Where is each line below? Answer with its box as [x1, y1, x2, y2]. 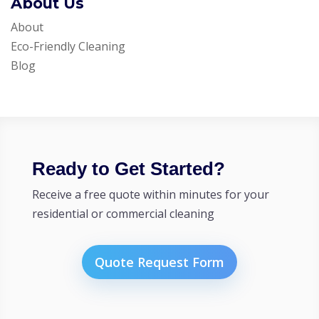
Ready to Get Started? [31, 157, 225, 179]
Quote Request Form [94, 253, 224, 271]
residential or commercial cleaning [31, 205, 214, 221]
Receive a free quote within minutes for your [31, 186, 269, 202]
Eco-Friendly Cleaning [11, 38, 125, 54]
